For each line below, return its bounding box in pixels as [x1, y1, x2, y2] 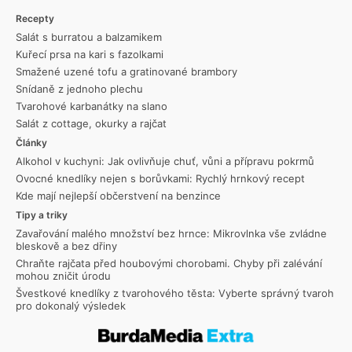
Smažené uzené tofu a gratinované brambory [16, 64, 237, 78]
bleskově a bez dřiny [16, 239, 117, 252]
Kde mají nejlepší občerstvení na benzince [16, 189, 221, 202]
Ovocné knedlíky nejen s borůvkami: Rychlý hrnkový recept [16, 171, 305, 185]
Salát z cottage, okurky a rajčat [16, 116, 167, 130]
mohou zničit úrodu [16, 269, 111, 282]
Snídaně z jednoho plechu [16, 82, 143, 95]
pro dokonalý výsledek [16, 299, 126, 312]
